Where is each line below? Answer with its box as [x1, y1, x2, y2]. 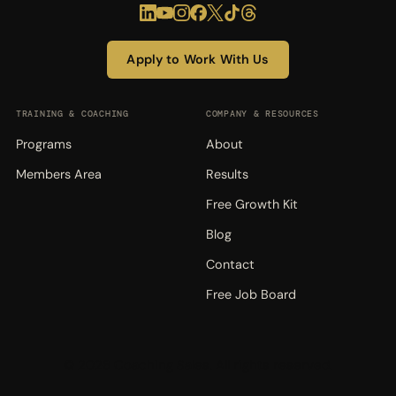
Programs [15, 135, 72, 152]
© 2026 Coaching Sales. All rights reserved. [64, 355, 332, 374]
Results [206, 165, 248, 182]
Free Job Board [206, 286, 296, 302]
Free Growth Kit [206, 195, 298, 212]
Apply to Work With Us [126, 50, 270, 67]
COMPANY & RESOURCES [206, 107, 319, 119]
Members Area [15, 165, 102, 182]
